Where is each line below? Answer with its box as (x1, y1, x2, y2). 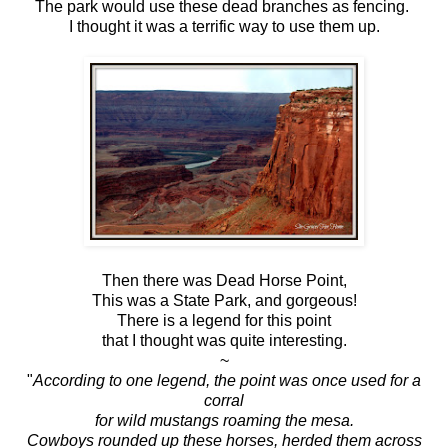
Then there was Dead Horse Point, (101, 271, 347, 289)
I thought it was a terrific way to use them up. (68, 17, 380, 35)
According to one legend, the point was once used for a (33, 371, 421, 389)
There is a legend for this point (117, 311, 331, 329)
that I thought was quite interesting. (101, 331, 347, 349)
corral (204, 391, 244, 409)
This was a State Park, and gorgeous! (91, 291, 357, 309)
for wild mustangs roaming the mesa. (94, 411, 354, 429)
